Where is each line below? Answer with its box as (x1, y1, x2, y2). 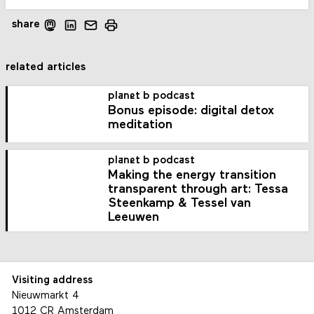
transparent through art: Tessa (108, 182, 289, 196)
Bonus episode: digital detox (108, 104, 275, 118)
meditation (108, 118, 173, 132)
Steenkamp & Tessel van (108, 196, 252, 210)
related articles (6, 61, 86, 73)
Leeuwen (108, 210, 160, 224)
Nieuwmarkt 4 (11, 291, 79, 302)
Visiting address (11, 275, 93, 287)
